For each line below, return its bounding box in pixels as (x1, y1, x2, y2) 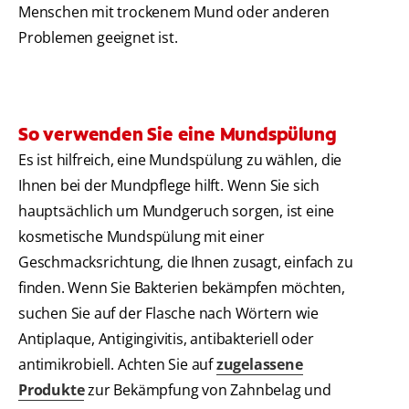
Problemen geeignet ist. (18, 27, 178, 48)
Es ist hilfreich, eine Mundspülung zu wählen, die (18, 150, 342, 171)
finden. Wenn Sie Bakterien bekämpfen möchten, (18, 278, 345, 299)
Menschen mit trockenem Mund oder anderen (18, 2, 330, 23)
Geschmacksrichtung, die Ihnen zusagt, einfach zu (18, 252, 353, 273)
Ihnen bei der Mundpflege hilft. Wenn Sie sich (18, 175, 320, 196)
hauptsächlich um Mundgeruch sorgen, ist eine (18, 201, 335, 222)
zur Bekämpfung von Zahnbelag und (84, 380, 331, 401)
